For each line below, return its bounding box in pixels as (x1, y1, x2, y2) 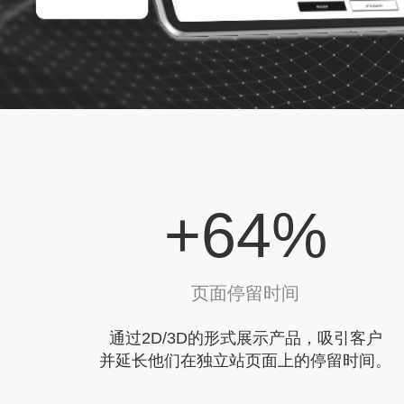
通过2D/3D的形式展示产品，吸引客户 (108, 328, 382, 347)
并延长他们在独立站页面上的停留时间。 (99, 351, 391, 370)
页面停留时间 (191, 282, 299, 303)
